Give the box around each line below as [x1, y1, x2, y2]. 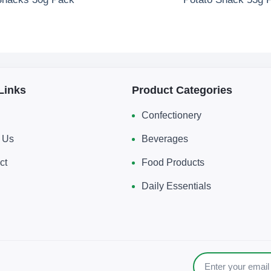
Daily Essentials [142, 181, 212, 192]
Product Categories [132, 84, 233, 97]
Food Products [142, 157, 205, 168]
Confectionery [142, 110, 202, 121]
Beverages [142, 134, 189, 145]
